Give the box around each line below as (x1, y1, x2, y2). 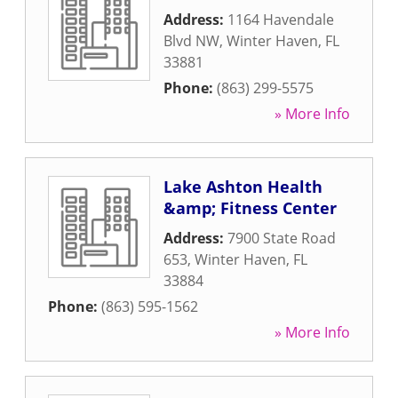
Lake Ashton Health (163, 176, 322, 197)
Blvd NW (163, 31, 219, 51)
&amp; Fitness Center (163, 197, 337, 219)
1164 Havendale (227, 10, 334, 29)
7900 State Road (227, 228, 336, 248)
